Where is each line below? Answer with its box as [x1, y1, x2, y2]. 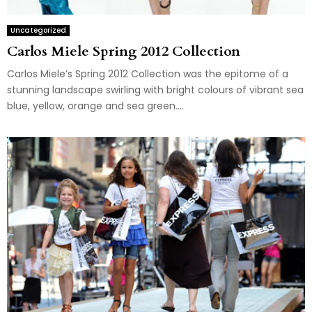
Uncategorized [10, 24, 66, 36]
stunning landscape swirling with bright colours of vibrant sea [7, 82, 304, 97]
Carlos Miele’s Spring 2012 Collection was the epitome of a [7, 66, 288, 81]
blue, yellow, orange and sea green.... [7, 98, 184, 113]
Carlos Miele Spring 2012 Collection [7, 41, 240, 61]
